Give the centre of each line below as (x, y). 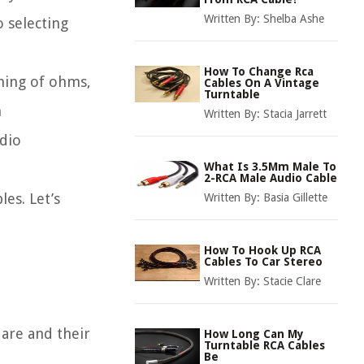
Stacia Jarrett (295, 114)
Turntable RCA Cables (264, 345)
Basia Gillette (295, 197)
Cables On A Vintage (262, 83)
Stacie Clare (292, 281)
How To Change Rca (259, 71)
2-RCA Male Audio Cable (271, 178)
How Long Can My (254, 334)
